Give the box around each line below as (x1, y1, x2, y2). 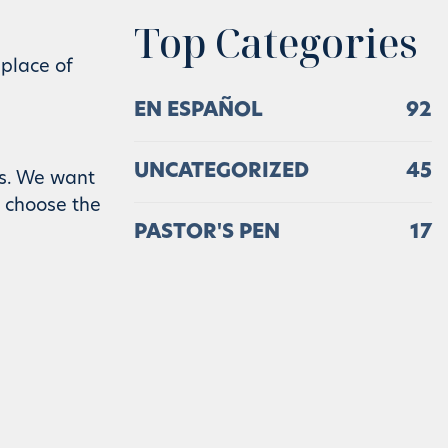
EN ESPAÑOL (134, 101, 263, 121)
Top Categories (134, 15, 418, 70)
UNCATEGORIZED (134, 162, 309, 182)
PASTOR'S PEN (134, 223, 280, 243)
